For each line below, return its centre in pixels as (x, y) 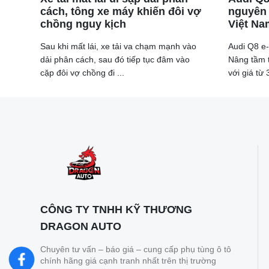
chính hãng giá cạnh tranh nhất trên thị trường (128, 261)
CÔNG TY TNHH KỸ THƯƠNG (116, 210)
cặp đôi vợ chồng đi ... (82, 73)
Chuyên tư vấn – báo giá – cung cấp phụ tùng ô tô (136, 249)
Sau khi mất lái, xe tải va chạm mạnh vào (118, 47)
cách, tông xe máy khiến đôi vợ (121, 12)
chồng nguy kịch (83, 24)
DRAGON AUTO (81, 227)
